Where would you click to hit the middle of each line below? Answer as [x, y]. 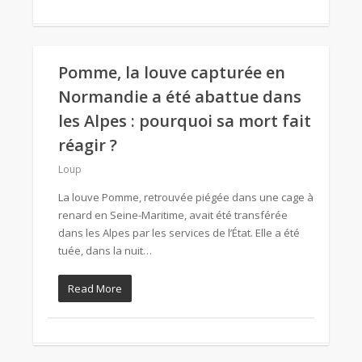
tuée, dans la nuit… [105, 250]
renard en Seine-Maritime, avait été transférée [173, 215]
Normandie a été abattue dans [180, 97]
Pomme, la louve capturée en [172, 72]
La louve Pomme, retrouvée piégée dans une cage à [186, 197]
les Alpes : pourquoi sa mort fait [185, 121]
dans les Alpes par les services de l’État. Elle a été [179, 233]
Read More [95, 288]
